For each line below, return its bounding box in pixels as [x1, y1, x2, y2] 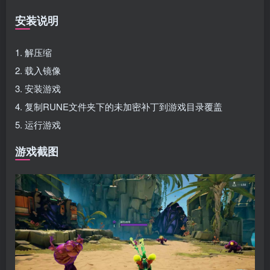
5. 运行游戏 [15, 118, 61, 131]
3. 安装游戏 [15, 82, 61, 95]
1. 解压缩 [15, 46, 52, 59]
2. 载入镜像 [15, 64, 61, 77]
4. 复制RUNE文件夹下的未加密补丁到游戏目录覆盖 [15, 100, 222, 113]
